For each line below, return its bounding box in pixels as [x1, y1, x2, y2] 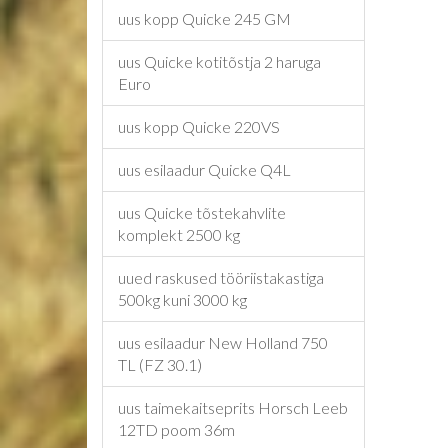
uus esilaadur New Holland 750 [118, 333, 328, 352]
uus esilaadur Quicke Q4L [118, 160, 291, 179]
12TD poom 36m [118, 420, 235, 439]
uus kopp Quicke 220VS [118, 117, 280, 136]
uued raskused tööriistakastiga [118, 268, 324, 287]
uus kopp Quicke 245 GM [118, 9, 291, 28]
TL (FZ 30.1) [118, 355, 202, 374]
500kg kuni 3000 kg [118, 290, 247, 309]
